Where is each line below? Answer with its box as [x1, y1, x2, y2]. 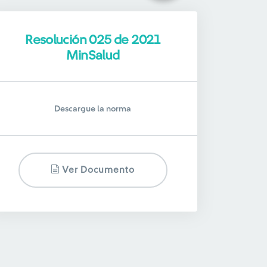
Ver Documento [60, 166, 135, 175]
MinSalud [66, 49, 120, 62]
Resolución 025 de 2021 [25, 33, 161, 46]
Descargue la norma [54, 105, 132, 113]
